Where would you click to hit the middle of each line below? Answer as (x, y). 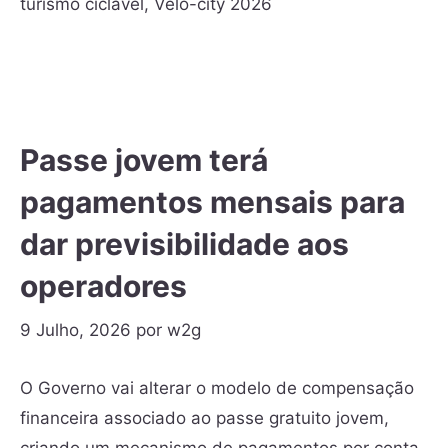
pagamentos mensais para (212, 201)
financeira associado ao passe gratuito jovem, (204, 417)
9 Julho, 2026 (75, 330)
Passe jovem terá (144, 159)
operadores (103, 285)
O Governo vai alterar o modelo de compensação (217, 387)
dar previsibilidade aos (184, 243)
